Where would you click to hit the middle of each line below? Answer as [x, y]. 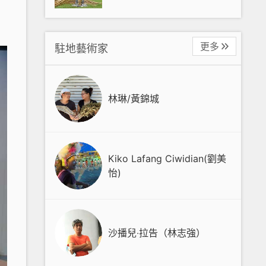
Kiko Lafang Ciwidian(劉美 [167, 159]
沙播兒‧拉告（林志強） [157, 233]
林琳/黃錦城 [134, 99]
